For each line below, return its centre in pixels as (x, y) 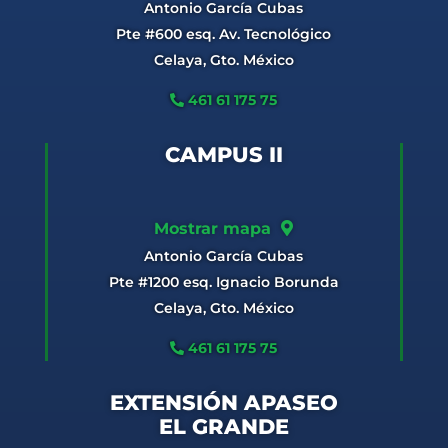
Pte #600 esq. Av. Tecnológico (224, 33)
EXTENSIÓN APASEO (223, 402)
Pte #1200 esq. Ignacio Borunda (223, 281)
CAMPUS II (223, 154)
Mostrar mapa (218, 228)
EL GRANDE (223, 426)
